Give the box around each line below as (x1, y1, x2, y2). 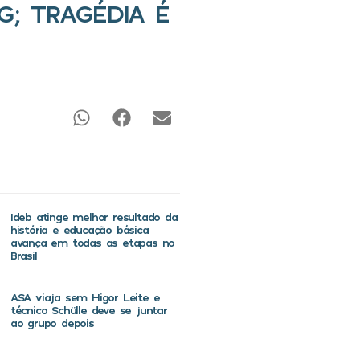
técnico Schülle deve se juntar (10, 303, 167, 317)
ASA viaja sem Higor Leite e (10, 290, 160, 305)
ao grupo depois (10, 316, 94, 330)
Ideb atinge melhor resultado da (10, 210, 178, 224)
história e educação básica (10, 223, 149, 237)
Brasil (10, 248, 37, 263)
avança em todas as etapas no (10, 235, 175, 250)
